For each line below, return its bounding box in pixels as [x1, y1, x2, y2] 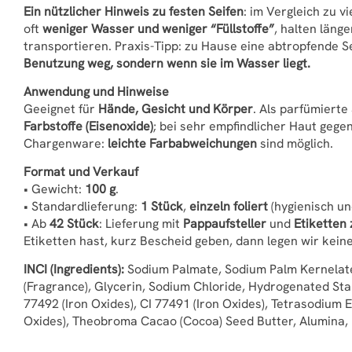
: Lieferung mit [99, 215, 183, 232]
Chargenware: [24, 135, 108, 152]
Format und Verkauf [24, 163, 138, 180]
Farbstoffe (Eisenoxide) [24, 118, 153, 134]
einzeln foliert [189, 198, 268, 214]
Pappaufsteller [183, 215, 266, 232]
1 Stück [141, 198, 183, 214]
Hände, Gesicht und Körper [98, 101, 253, 117]
